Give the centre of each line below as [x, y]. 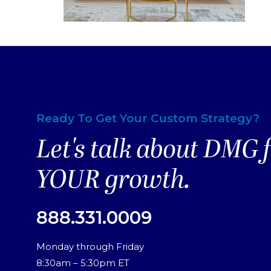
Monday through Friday [90, 246]
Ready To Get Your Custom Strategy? [148, 118]
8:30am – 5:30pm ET [83, 263]
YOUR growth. [113, 181]
